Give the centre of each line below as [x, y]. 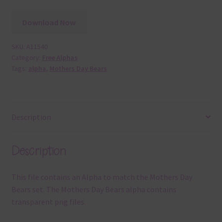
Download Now [49, 23]
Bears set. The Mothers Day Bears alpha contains [94, 190]
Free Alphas [60, 58]
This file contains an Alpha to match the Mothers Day [102, 177]
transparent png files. [48, 202]
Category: [27, 58]
